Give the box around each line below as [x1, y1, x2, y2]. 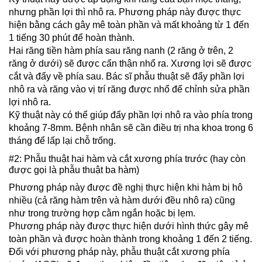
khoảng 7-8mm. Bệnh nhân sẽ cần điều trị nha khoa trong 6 [9, 122, 253, 133]
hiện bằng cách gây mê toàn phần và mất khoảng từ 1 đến [9, 19, 249, 30]
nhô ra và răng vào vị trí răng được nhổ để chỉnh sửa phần [9, 84, 250, 94]
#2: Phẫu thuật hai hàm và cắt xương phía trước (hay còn [9, 153, 246, 164]
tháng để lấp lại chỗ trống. [9, 135, 116, 146]
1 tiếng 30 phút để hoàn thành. [9, 32, 135, 43]
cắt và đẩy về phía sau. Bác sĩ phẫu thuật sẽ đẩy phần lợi [9, 71, 244, 81]
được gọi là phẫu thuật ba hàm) [9, 164, 139, 175]
